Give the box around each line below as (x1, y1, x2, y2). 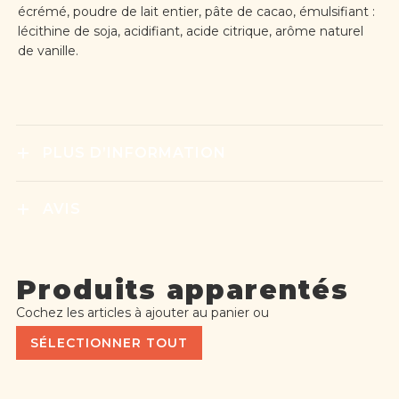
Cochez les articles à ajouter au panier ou (15, 305, 269, 322)
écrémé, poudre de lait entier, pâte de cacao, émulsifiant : (17, 4, 375, 20)
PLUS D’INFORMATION (42, 144, 226, 162)
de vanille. (17, 43, 78, 60)
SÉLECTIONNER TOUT (29, 335, 188, 352)
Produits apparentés (15, 273, 349, 307)
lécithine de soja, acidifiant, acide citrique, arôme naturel (17, 23, 363, 40)
